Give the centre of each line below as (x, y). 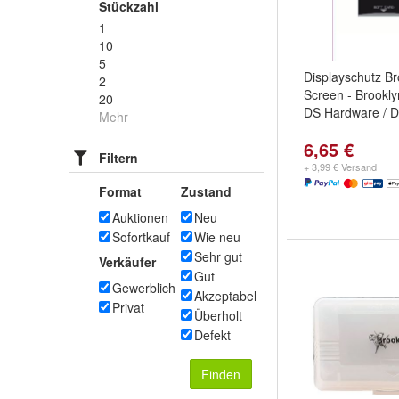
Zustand (206, 191)
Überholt (218, 315)
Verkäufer (127, 262)
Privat (128, 307)
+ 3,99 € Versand (340, 167)
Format (120, 191)
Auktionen (140, 217)
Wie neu (217, 237)
